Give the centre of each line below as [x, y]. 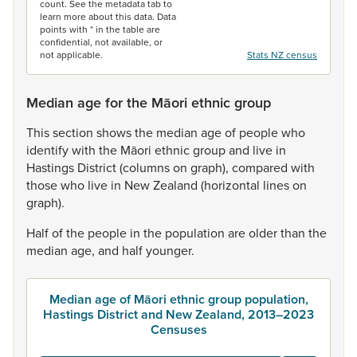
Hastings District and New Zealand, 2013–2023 [178, 314]
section [75, 132]
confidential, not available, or [101, 42]
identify [49, 150]
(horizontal [232, 185]
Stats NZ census [282, 55]
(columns [146, 167]
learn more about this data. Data [108, 16]
